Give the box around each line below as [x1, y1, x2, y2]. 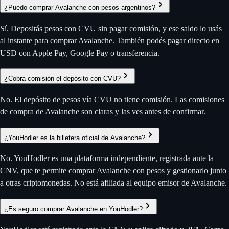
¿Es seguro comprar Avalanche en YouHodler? [4, 205, 143, 213]
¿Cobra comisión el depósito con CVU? [4, 75, 121, 83]
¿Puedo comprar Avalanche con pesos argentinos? [4, 3, 155, 11]
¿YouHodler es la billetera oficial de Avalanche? [4, 133, 145, 142]
